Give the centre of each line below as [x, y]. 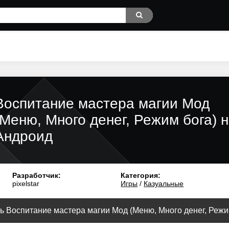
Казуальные [164, 184]
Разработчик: [36, 175]
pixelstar [26, 184]
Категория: [141, 175]
